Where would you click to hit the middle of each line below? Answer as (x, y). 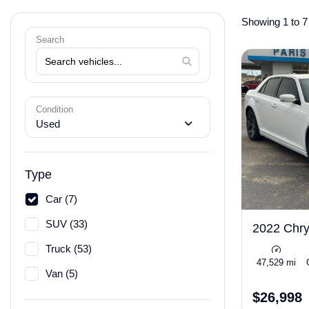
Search (50, 40)
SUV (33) (67, 224)
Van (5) (62, 273)
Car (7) (61, 199)
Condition (54, 109)
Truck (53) (69, 249)
